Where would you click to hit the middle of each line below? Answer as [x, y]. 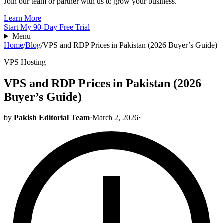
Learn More [23, 18]
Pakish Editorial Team [52, 117]
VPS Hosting [25, 62]
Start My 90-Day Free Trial [47, 27]
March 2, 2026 [115, 117]
